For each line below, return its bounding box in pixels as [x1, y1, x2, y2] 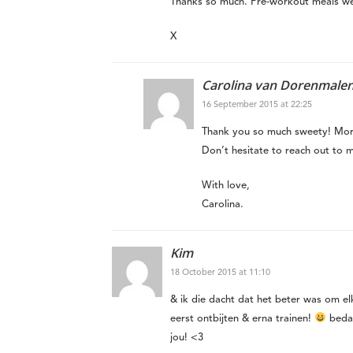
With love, [202, 180, 250, 191]
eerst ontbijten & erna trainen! [170, 314, 314, 325]
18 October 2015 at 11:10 [170, 269, 270, 278]
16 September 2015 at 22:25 [202, 101, 312, 110]
